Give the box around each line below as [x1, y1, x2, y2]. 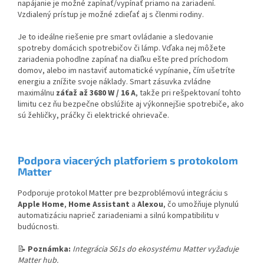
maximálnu [18, 87, 54, 100]
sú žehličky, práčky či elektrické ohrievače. [18, 110, 169, 122]
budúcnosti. [18, 221, 59, 233]
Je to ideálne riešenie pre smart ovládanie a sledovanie [18, 31, 213, 44]
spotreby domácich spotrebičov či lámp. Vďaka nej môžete [18, 42, 226, 55]
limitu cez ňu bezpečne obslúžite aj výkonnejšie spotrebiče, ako [18, 98, 244, 111]
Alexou [137, 199, 163, 211]
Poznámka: [28, 243, 72, 256]
